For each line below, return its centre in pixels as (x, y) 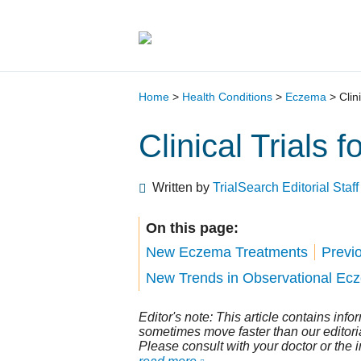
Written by (183, 187)
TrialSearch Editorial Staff (286, 187)
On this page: (192, 228)
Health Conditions (227, 97)
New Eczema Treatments (227, 252)
